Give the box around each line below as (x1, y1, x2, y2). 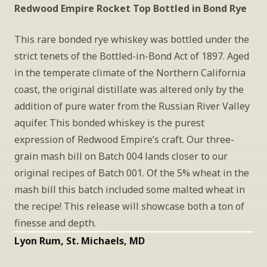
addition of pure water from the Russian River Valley (14, 100, 250, 113)
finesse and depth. (14, 216, 96, 229)
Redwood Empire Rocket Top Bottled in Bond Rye (14, 2, 247, 15)
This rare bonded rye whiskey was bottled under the (14, 33, 249, 46)
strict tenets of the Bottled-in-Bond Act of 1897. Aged (14, 49, 249, 63)
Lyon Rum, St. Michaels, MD (14, 234, 145, 247)
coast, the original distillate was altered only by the (14, 83, 244, 96)
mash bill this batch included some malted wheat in (14, 183, 245, 196)
